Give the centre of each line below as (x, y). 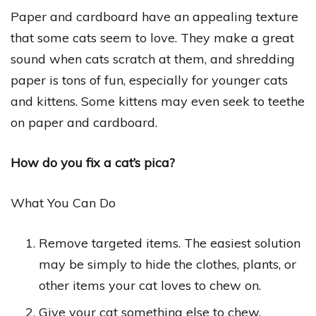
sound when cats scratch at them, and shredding (153, 59)
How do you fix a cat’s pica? (93, 163)
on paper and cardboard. (84, 123)
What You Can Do (63, 203)
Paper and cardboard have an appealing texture (154, 17)
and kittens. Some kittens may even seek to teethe (158, 102)
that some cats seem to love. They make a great (152, 38)
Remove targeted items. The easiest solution (170, 243)
